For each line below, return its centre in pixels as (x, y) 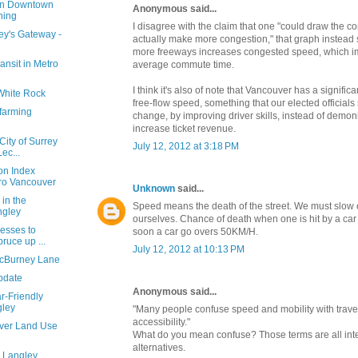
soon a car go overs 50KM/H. (195, 231)
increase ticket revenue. (184, 128)
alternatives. (159, 347)
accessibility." (161, 322)
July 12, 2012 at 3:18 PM (186, 146)
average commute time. (183, 64)
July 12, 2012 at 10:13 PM (189, 249)
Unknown (154, 188)
